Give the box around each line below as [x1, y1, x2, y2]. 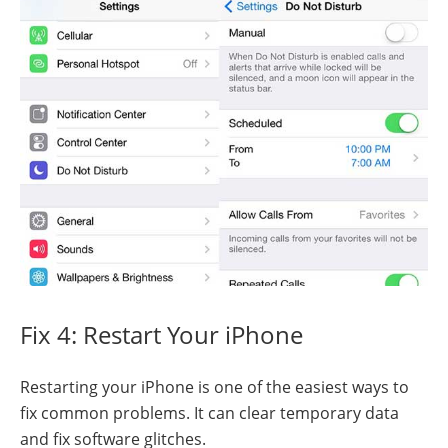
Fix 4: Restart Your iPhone [20, 317, 303, 351]
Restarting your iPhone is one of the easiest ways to [20, 375, 409, 398]
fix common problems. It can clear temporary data [20, 401, 399, 424]
